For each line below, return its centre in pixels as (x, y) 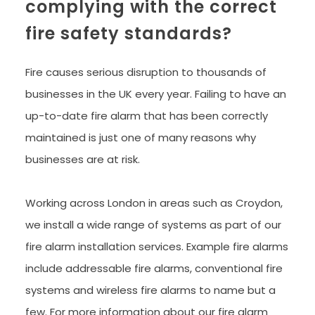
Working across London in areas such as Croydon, (154, 203)
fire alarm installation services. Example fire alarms (156, 246)
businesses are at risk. (82, 159)
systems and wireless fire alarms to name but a (150, 290)
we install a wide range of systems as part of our (153, 225)
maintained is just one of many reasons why (140, 137)
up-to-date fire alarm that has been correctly (146, 116)
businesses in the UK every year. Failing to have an (155, 94)
